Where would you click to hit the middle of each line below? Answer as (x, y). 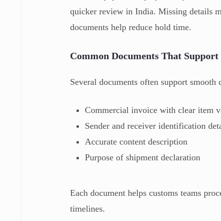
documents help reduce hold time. (131, 27)
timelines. (88, 208)
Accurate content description (136, 141)
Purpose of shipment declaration (143, 157)
